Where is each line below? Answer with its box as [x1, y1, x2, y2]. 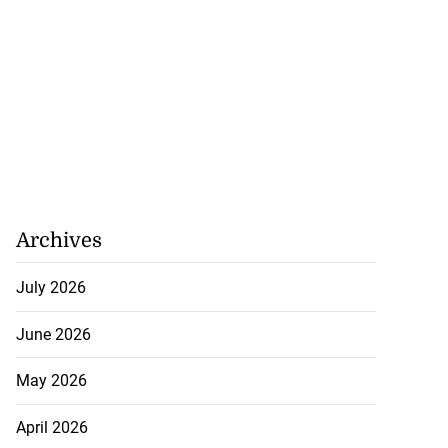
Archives [15, 229, 102, 253]
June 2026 [15, 324, 91, 344]
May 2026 [15, 371, 87, 391]
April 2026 [15, 417, 88, 437]
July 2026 [15, 278, 86, 298]
